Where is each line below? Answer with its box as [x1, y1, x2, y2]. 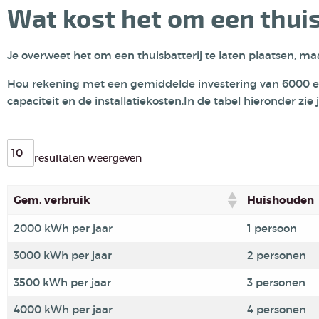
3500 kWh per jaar [14, 276, 111, 289]
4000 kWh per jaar [14, 303, 113, 316]
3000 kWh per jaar [14, 249, 112, 262]
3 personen [247, 276, 305, 289]
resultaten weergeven [34, 152, 142, 164]
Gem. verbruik [14, 193, 90, 207]
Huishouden [247, 193, 314, 207]
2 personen [247, 249, 306, 262]
